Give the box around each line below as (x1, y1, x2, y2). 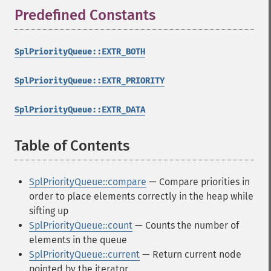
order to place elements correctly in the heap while (29, 191, 253, 202)
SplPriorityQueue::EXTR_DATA (15, 105, 145, 115)
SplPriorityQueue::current (29, 249, 140, 260)
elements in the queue (29, 234, 127, 246)
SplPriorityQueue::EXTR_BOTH (15, 47, 145, 57)
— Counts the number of (132, 220, 239, 231)
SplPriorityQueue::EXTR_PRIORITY (15, 76, 165, 86)
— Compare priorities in (146, 176, 250, 188)
